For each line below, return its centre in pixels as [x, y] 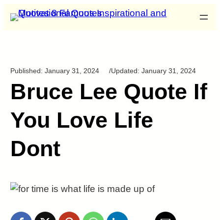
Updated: [126, 71]
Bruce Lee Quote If [109, 91]
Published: [28, 71]
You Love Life [82, 120]
